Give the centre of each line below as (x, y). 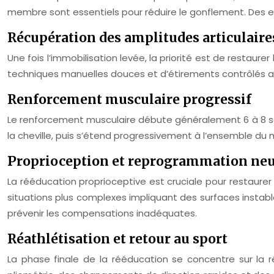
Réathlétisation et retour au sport (117, 239)
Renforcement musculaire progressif (129, 99)
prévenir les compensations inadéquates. (102, 213)
